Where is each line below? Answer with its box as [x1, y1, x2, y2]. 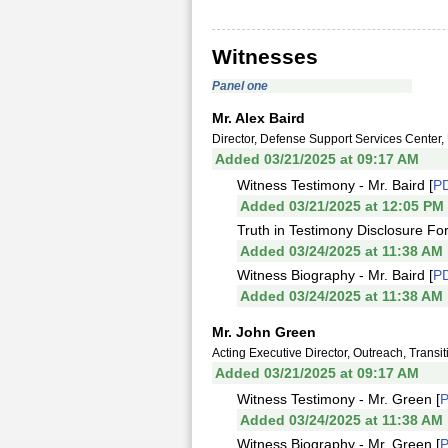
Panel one [212, 79, 268, 93]
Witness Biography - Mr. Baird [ [237, 267, 433, 283]
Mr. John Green [212, 324, 316, 340]
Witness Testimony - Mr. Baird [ [237, 177, 433, 193]
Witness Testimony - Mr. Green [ [237, 391, 440, 407]
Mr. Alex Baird [212, 110, 305, 126]
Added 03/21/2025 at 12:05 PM [240, 198, 444, 214]
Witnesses [212, 45, 318, 68]
